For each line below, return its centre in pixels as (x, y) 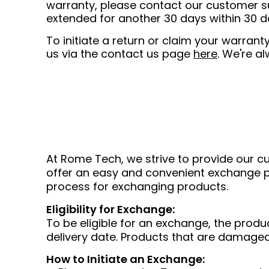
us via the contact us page (120, 54)
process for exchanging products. (137, 186)
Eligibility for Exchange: (110, 209)
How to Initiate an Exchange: (125, 259)
